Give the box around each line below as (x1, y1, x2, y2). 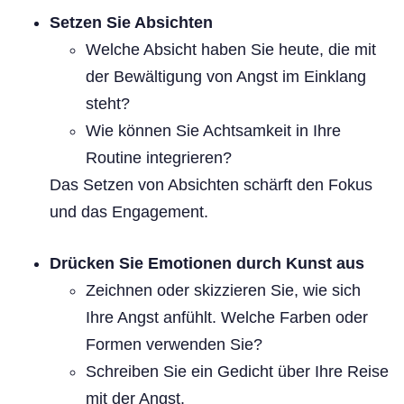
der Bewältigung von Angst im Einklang (86, 67, 366, 86)
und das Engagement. (50, 202, 208, 221)
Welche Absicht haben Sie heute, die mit (86, 40, 376, 59)
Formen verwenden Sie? (86, 335, 262, 353)
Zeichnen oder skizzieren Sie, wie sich (86, 280, 361, 299)
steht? (86, 94, 130, 113)
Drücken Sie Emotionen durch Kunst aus (50, 253, 364, 272)
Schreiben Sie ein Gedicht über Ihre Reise (86, 362, 389, 381)
